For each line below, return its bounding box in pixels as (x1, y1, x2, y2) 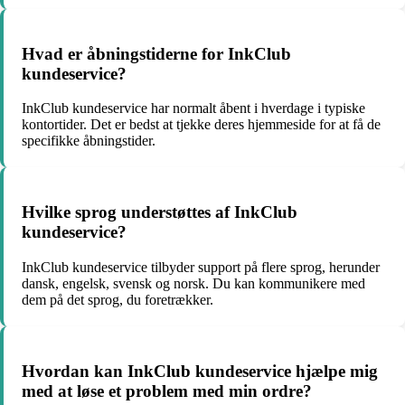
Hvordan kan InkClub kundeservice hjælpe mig (22, 361, 378, 381)
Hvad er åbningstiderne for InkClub (22, 43, 291, 63)
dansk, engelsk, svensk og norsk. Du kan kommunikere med (22, 275, 365, 291)
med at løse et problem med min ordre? (22, 381, 312, 400)
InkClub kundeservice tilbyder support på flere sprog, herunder (22, 259, 380, 275)
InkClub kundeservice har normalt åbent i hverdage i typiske (22, 100, 365, 117)
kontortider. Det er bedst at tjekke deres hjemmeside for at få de (22, 117, 381, 133)
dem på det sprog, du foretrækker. (22, 291, 213, 307)
